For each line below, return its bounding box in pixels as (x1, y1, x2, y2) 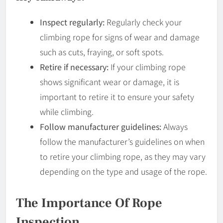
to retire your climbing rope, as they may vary (40, 150, 206, 162)
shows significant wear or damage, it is (40, 75, 179, 88)
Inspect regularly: (40, 15, 105, 28)
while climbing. (40, 105, 94, 117)
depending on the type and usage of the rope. (40, 165, 207, 177)
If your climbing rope (109, 60, 186, 73)
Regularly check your (105, 15, 182, 28)
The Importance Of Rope (16, 194, 162, 212)
